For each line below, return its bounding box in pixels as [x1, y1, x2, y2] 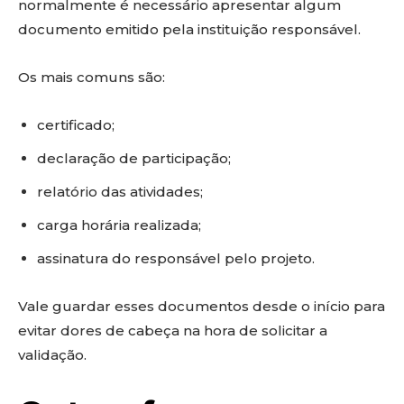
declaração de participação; [37, 150, 231, 167]
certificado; [37, 116, 115, 133]
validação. [18, 346, 87, 363]
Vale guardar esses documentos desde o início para [18, 298, 385, 315]
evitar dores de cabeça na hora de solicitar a [18, 322, 327, 339]
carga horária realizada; [37, 216, 201, 234]
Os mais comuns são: [18, 69, 165, 86]
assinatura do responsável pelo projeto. [37, 250, 315, 267]
